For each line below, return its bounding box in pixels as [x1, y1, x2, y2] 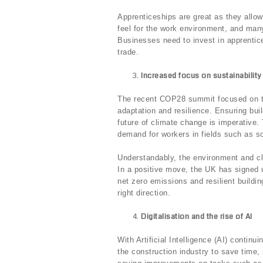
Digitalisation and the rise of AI [141, 211, 252, 222]
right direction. [117, 188, 170, 198]
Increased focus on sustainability [141, 70, 262, 82]
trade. [117, 48, 139, 57]
